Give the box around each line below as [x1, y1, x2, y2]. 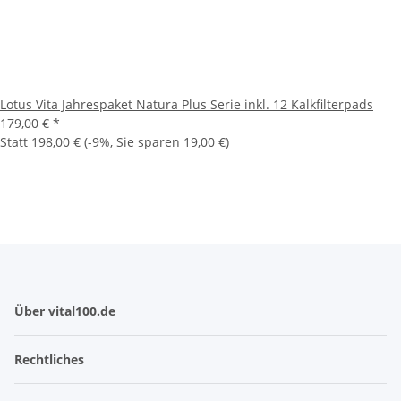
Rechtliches [14, 350, 88, 368]
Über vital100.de [14, 302, 119, 320]
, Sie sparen [110, 132, 183, 150]
